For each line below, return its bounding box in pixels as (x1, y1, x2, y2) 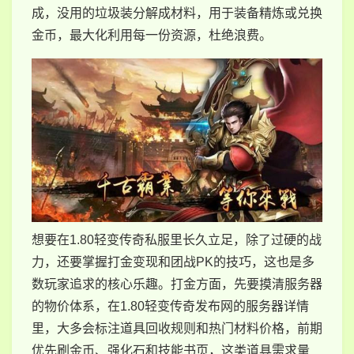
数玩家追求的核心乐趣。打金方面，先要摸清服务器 (32, 277, 322, 291)
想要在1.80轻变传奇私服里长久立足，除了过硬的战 (32, 232, 322, 247)
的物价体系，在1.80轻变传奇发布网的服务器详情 (32, 299, 309, 313)
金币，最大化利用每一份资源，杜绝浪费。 (32, 28, 272, 42)
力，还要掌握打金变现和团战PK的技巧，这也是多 (32, 254, 314, 269)
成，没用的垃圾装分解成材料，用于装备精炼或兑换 (32, 6, 322, 20)
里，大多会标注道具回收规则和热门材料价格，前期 (32, 321, 322, 335)
